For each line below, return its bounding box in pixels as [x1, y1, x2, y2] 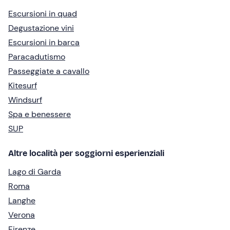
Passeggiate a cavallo [8, 66, 89, 77]
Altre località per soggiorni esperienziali [8, 148, 164, 159]
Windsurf [8, 94, 42, 106]
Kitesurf [8, 80, 37, 91]
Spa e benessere [8, 109, 71, 120]
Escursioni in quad [8, 8, 77, 20]
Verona [8, 209, 35, 221]
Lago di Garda [8, 166, 61, 178]
